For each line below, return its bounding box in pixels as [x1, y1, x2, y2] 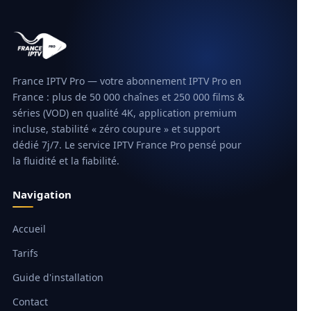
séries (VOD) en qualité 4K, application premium [12, 106, 237, 120]
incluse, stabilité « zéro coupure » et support [12, 122, 220, 136]
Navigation [12, 187, 72, 202]
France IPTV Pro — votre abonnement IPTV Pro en [12, 74, 242, 88]
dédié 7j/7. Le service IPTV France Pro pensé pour [12, 138, 242, 152]
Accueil [12, 222, 46, 236]
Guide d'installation [12, 271, 103, 285]
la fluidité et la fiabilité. [12, 154, 119, 168]
